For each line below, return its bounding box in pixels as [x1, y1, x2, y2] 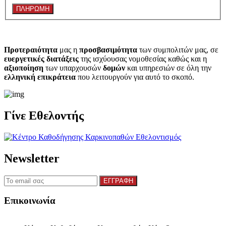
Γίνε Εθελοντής [4, 109, 84, 123]
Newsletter [4, 151, 60, 165]
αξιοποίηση [4, 64, 43, 73]
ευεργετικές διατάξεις [4, 54, 79, 64]
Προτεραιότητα [4, 45, 58, 54]
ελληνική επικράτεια [4, 73, 76, 82]
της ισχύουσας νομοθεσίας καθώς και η [79, 54, 207, 64]
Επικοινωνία [4, 195, 55, 206]
